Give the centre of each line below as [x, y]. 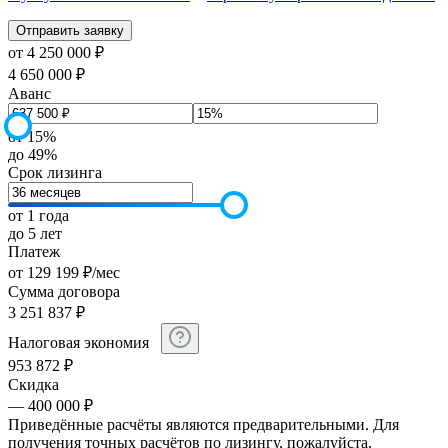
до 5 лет [35, 234]
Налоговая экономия [80, 343]
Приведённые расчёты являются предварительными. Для [203, 425]
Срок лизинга [55, 173]
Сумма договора [64, 292]
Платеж [34, 252]
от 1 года [38, 216]
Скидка [33, 385]
